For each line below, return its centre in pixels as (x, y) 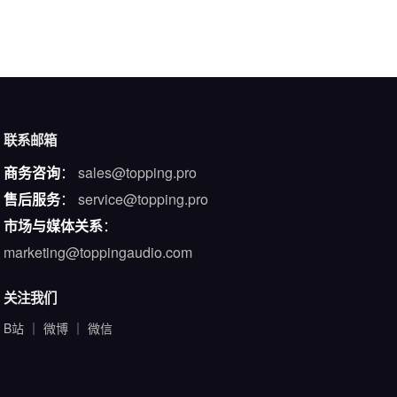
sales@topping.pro (137, 172)
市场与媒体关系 (53, 226)
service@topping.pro (143, 199)
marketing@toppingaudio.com (97, 252)
